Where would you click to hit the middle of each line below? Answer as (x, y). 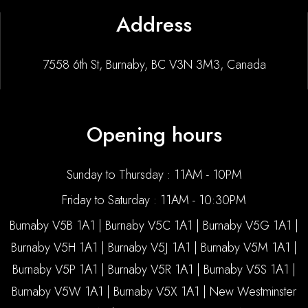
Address (154, 24)
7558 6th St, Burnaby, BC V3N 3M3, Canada (154, 65)
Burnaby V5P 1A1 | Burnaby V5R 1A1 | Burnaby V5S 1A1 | (154, 269)
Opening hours (154, 134)
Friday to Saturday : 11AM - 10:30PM (154, 200)
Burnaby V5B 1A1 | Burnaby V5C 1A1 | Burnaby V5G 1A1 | (154, 225)
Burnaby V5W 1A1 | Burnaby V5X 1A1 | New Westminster (154, 291)
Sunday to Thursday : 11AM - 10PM (154, 175)
